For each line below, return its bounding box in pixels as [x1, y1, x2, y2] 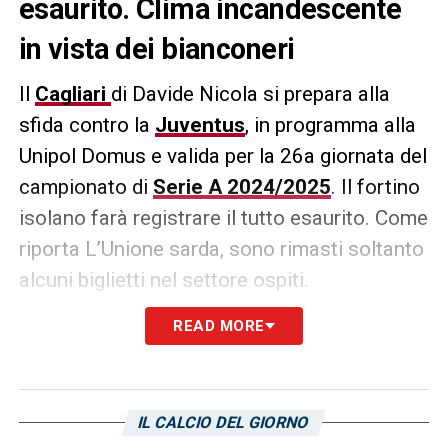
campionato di [18, 174, 153, 199]
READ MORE [173, 316, 265, 335]
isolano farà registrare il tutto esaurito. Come [18, 205, 428, 230]
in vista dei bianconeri [18, 31, 295, 66]
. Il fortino [330, 174, 420, 199]
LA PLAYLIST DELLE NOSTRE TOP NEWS [18, 328, 397, 353]
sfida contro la [18, 112, 155, 137]
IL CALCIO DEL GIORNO [136, 412, 313, 432]
